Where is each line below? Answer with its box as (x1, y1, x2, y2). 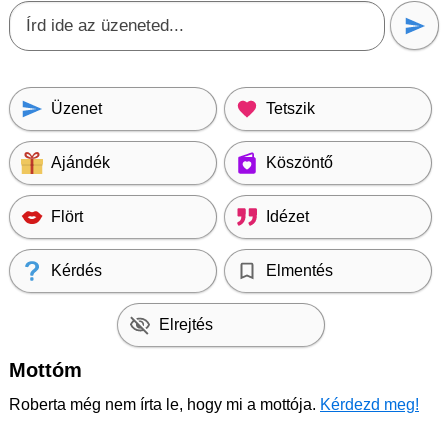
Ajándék (51, 154, 110, 171)
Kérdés (51, 262, 102, 279)
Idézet (266, 208, 309, 225)
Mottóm (9, 359, 82, 381)
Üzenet (51, 100, 102, 117)
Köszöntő (266, 154, 333, 171)
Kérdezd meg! (320, 396, 419, 413)
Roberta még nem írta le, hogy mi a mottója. (9, 396, 320, 413)
